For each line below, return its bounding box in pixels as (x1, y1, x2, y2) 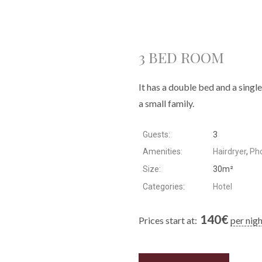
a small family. (139, 98, 195, 109)
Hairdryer (212, 147, 246, 157)
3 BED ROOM (139, 47, 225, 67)
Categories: (143, 181, 185, 191)
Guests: (143, 129, 171, 139)
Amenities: (143, 147, 183, 157)
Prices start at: (139, 215, 198, 226)
